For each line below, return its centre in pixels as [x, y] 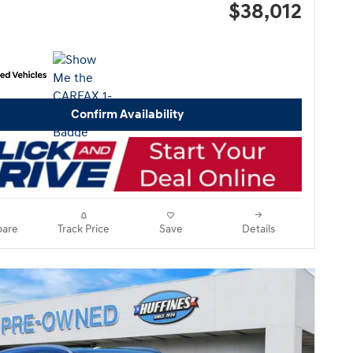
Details [258, 230]
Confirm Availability [127, 115]
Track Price [83, 230]
